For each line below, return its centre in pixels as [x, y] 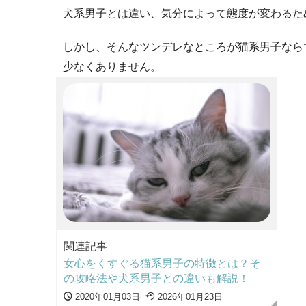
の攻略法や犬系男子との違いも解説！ [156, 278]
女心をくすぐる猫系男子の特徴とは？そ [162, 263]
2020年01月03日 [106, 296]
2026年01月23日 [189, 296]
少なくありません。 [112, 66]
